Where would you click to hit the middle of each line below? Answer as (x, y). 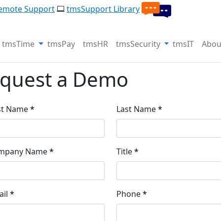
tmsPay (61, 44)
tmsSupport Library (103, 9)
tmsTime (18, 44)
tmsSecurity (138, 44)
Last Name (136, 109)
